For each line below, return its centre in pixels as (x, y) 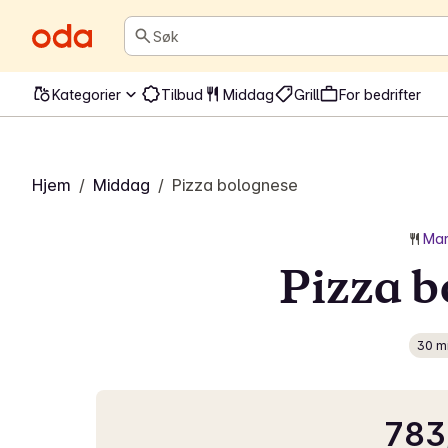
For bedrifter (380, 94)
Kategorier (86, 94)
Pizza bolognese (235, 185)
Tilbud (182, 94)
